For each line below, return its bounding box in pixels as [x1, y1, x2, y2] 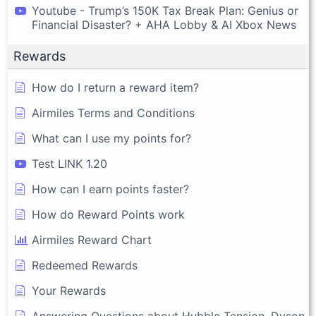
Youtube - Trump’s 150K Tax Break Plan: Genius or [32, 4, 298, 18]
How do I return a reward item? [32, 80, 199, 95]
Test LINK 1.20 [32, 157, 107, 171]
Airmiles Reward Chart [32, 233, 152, 248]
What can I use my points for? [32, 131, 191, 146]
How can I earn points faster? [32, 182, 189, 197]
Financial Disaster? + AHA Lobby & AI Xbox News [32, 18, 296, 32]
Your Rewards [32, 284, 106, 298]
